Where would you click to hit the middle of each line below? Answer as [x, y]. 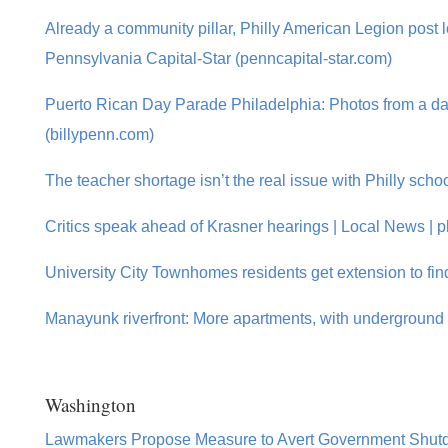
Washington [90, 404]
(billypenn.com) [99, 134]
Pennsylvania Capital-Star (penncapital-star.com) [218, 58]
